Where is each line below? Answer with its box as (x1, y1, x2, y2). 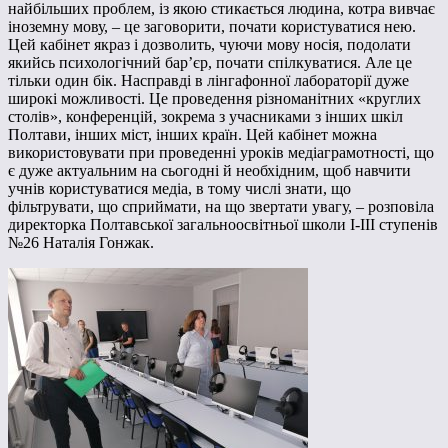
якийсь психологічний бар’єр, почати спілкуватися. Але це (8, 54, 412, 72)
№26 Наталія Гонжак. (8, 234, 154, 252)
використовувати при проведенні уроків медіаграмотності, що (8, 144, 434, 162)
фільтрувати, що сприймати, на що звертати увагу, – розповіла (8, 198, 434, 216)
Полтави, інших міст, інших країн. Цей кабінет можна (8, 126, 377, 144)
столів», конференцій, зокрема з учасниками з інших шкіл (8, 108, 403, 126)
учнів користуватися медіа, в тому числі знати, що (8, 180, 351, 198)
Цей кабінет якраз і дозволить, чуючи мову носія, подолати (8, 36, 411, 54)
